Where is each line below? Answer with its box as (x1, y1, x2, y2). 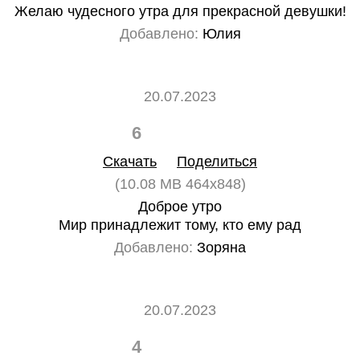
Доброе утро (138, 198, 222, 215)
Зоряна (193, 239, 246, 256)
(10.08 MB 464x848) (114, 176, 246, 192)
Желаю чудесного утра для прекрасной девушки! (14, 3, 346, 19)
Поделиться (177, 153, 257, 170)
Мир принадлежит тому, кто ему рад (59, 217, 301, 233)
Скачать (103, 153, 157, 170)
